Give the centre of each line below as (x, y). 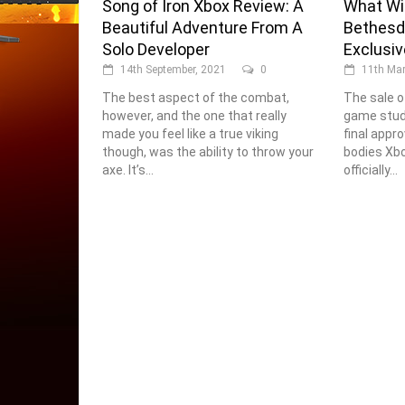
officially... (370, 170)
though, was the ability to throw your (208, 152)
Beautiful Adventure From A (202, 28)
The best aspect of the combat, (196, 98)
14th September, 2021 (173, 70)
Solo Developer (156, 50)
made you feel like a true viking (190, 134)
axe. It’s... (128, 170)
